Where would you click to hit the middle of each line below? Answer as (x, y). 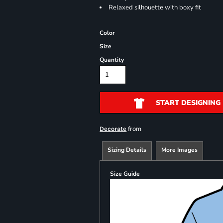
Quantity (112, 60)
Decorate (113, 129)
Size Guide (125, 174)
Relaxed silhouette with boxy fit (155, 7)
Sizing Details (127, 150)
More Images (180, 150)
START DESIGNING (188, 103)
